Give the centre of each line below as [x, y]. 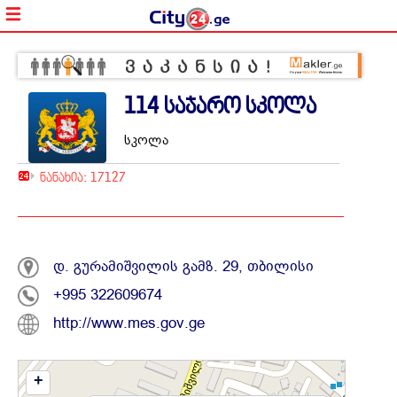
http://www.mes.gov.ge [129, 323]
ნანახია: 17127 [83, 177]
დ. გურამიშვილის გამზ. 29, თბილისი [183, 267]
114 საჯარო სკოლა [220, 106]
